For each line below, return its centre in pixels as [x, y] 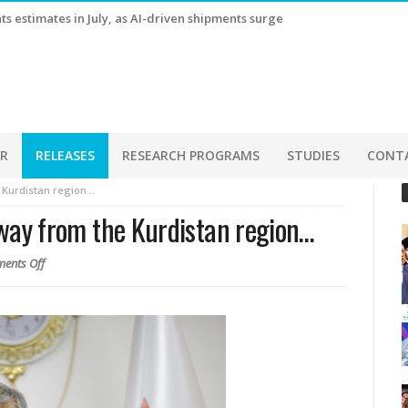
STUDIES [313, 155]
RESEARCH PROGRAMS [191, 155]
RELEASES [65, 155]
